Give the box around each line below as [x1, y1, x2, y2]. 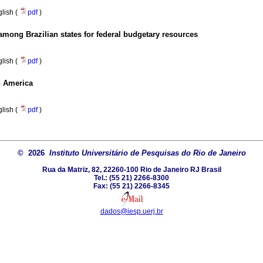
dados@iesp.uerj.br [100, 207, 163, 215]
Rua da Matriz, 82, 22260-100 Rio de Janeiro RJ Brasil [42, 165, 221, 174]
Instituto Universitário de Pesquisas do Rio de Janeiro [49, 149, 246, 158]
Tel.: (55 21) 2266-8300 [94, 173, 169, 182]
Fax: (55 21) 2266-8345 [93, 181, 170, 190]
